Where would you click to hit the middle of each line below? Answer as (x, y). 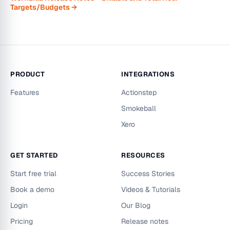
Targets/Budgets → (44, 7)
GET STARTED (34, 155)
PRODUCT (28, 74)
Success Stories (148, 174)
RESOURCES (143, 155)
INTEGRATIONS (148, 74)
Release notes (145, 221)
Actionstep (139, 92)
